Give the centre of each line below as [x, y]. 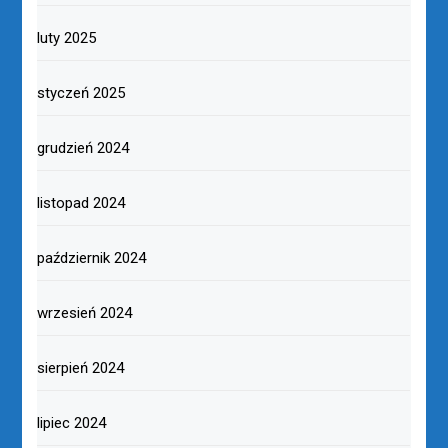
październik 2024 [92, 258]
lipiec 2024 [72, 423]
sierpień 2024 [81, 368]
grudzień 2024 [83, 148]
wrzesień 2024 [85, 313]
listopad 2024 [81, 203]
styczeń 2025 [81, 93]
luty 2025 [67, 38]
